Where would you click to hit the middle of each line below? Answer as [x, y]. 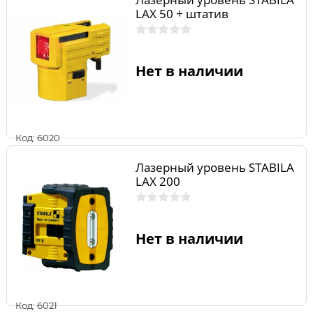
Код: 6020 [38, 137]
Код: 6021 [36, 306]
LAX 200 [158, 181]
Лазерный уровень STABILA [214, 167]
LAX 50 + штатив [182, 13]
